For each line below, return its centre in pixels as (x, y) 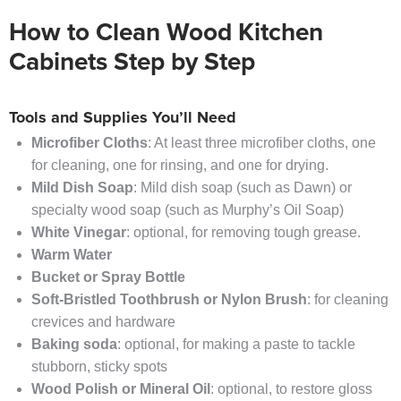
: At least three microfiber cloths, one (262, 143)
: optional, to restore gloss (291, 389)
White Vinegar (79, 233)
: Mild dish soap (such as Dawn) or (243, 188)
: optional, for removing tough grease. (243, 233)
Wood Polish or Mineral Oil (121, 389)
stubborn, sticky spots (99, 367)
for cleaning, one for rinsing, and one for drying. (180, 166)
